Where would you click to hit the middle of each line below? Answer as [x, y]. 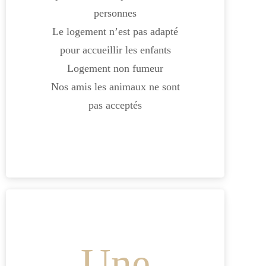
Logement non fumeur [115, 68]
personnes [115, 13]
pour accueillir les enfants [115, 50]
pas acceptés [115, 105]
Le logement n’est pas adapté [115, 31]
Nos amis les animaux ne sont [115, 86]
